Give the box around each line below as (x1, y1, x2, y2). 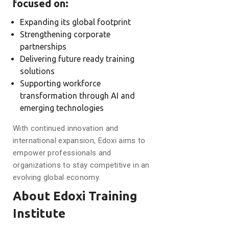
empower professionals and (13, 148, 111, 157)
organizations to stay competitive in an (13, 160, 150, 170)
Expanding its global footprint (20, 17, 131, 27)
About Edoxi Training (13, 189, 137, 203)
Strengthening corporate (20, 29, 110, 39)
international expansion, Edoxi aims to (13, 135, 146, 145)
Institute (13, 206, 65, 220)
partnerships (20, 41, 66, 51)
